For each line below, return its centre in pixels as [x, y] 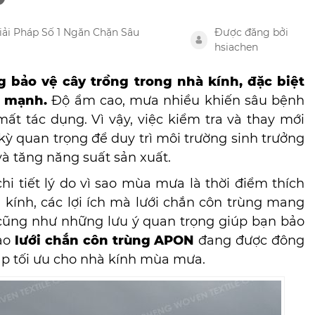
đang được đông [250, 240]
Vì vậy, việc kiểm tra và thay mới [196, 120]
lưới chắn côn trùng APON [105, 240]
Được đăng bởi [251, 32]
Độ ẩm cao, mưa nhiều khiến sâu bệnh [176, 101]
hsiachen [236, 47]
